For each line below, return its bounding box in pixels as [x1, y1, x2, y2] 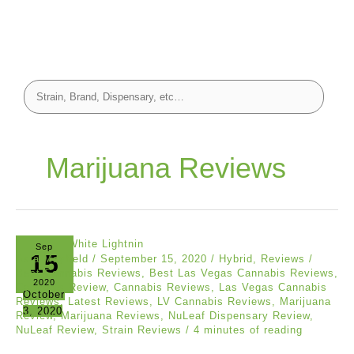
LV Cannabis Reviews [157, 296, 272, 308]
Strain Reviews [102, 324, 182, 337]
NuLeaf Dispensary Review [168, 310, 310, 322]
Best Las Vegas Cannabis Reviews [149, 267, 334, 280]
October [22, 288, 65, 300]
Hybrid [219, 253, 253, 265]
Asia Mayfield [16, 253, 92, 265]
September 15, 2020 [100, 253, 211, 265]
